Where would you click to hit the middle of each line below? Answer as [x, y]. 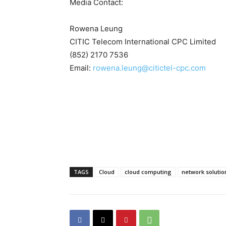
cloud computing [148, 172]
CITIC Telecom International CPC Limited [143, 42]
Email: [81, 68]
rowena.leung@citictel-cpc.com [149, 68]
